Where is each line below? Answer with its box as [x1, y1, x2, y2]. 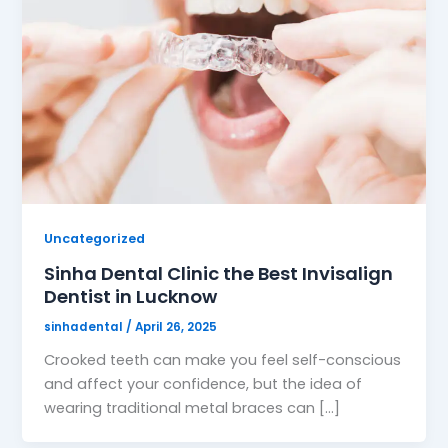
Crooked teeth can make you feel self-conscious [44, 349, 402, 370]
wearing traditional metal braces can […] [44, 397, 341, 418]
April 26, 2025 [135, 318, 218, 335]
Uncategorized [44, 230, 146, 248]
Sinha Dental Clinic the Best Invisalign [44, 260, 394, 286]
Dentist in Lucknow [44, 283, 218, 309]
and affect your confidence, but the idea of [44, 373, 363, 394]
